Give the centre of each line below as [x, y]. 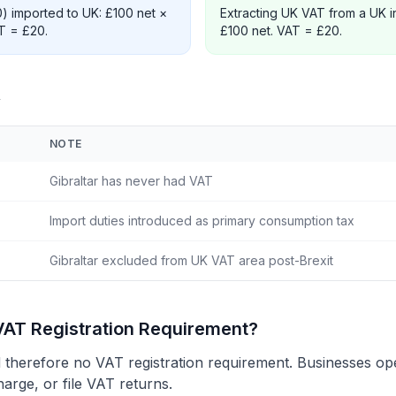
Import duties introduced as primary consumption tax [202, 221]
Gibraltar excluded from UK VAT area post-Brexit [191, 260]
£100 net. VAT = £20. [281, 30]
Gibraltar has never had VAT [131, 181]
